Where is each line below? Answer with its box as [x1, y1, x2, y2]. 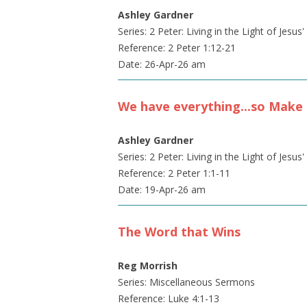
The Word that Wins [118, 223, 241, 240]
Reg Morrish [118, 259, 177, 272]
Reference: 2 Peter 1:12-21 [118, 41, 236, 54]
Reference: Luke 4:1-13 [118, 292, 219, 305]
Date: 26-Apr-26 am [118, 58, 206, 71]
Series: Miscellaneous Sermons [118, 275, 255, 288]
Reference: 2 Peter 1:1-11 [118, 167, 230, 180]
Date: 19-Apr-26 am [118, 183, 206, 196]
